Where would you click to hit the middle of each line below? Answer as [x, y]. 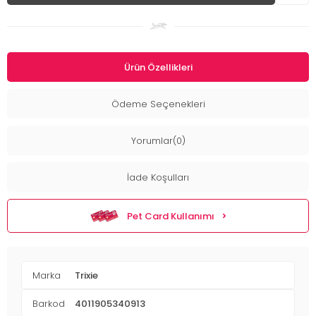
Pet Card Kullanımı [171, 216]
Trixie [86, 275]
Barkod [49, 303]
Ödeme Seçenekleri [158, 104]
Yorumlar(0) [158, 140]
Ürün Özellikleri [158, 67]
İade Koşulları [158, 177]
